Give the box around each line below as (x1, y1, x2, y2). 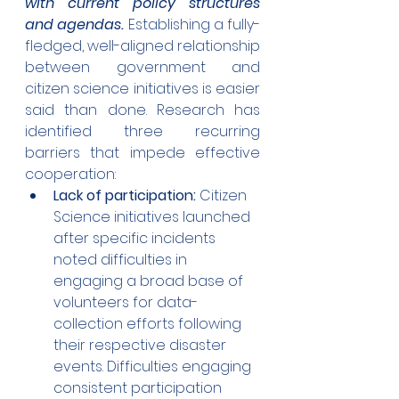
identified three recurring (25, 121, 260, 142)
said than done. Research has (25, 100, 260, 121)
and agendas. (25, 14, 125, 36)
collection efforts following (53, 313, 245, 335)
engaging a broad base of (53, 271, 247, 292)
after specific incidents (53, 228, 219, 249)
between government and (25, 57, 260, 78)
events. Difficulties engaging (53, 356, 255, 378)
